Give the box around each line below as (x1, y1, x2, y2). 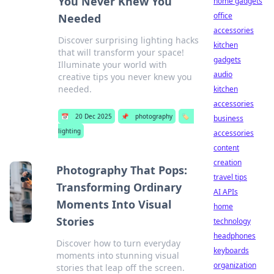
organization (213, 260, 256, 270)
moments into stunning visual (56, 250, 180, 261)
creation (213, 157, 242, 168)
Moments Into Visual (56, 197, 172, 212)
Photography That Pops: (56, 163, 188, 177)
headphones (213, 231, 256, 241)
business (213, 113, 243, 124)
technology (213, 216, 251, 226)
